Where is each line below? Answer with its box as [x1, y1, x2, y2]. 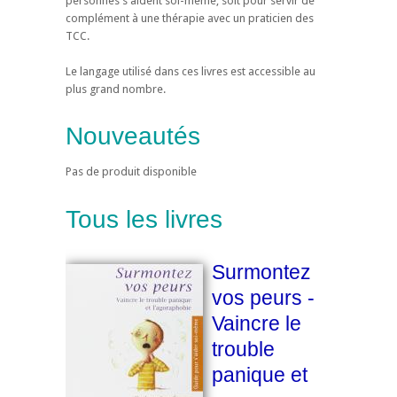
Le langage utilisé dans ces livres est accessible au [66, 64, 315, 78]
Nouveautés [66, 122, 200, 151]
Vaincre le [212, 311, 301, 335]
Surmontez [212, 260, 311, 284]
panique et [212, 362, 307, 386]
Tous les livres [66, 205, 222, 233]
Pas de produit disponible [66, 165, 197, 179]
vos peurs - [212, 285, 315, 309]
